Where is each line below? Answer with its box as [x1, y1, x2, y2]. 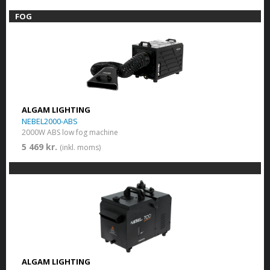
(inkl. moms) [59, 142, 101, 152]
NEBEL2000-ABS [21, 115, 78, 127]
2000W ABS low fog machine [21, 127, 118, 137]
